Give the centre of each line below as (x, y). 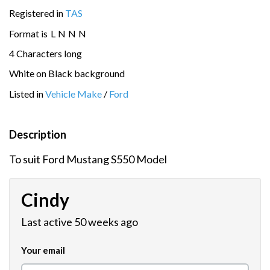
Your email (43, 250)
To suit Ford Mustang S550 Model (88, 159)
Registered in (37, 13)
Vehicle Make (74, 93)
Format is (29, 33)
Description (38, 134)
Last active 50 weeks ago (80, 221)
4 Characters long (46, 53)
